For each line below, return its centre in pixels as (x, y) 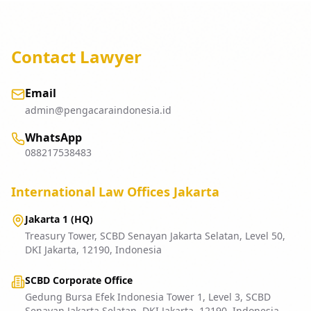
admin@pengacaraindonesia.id (98, 110)
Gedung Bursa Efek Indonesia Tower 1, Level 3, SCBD (148, 297)
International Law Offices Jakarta (115, 192)
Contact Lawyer (76, 57)
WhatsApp (53, 137)
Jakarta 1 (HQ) (59, 219)
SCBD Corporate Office (79, 280)
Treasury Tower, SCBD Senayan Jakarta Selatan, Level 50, (155, 236)
